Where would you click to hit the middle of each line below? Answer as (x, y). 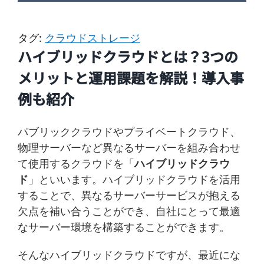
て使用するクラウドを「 (76, 163)
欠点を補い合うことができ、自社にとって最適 (129, 211)
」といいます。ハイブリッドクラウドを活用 (134, 179)
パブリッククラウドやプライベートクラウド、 (129, 131)
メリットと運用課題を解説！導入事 (131, 77)
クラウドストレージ (93, 37)
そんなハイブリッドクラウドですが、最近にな (129, 254)
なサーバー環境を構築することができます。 (124, 227)
